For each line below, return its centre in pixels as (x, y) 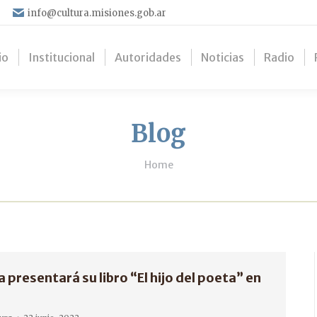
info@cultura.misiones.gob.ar (97, 13)
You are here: (181, 158)
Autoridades (148, 57)
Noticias (223, 57)
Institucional (62, 57)
